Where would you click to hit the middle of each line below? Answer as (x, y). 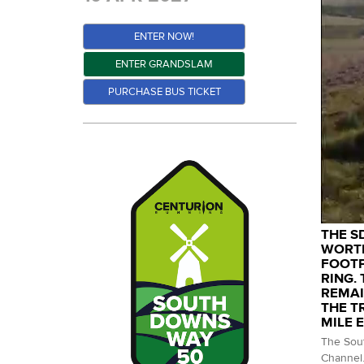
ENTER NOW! (164, 36)
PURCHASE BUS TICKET (164, 91)
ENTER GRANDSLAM (164, 64)
